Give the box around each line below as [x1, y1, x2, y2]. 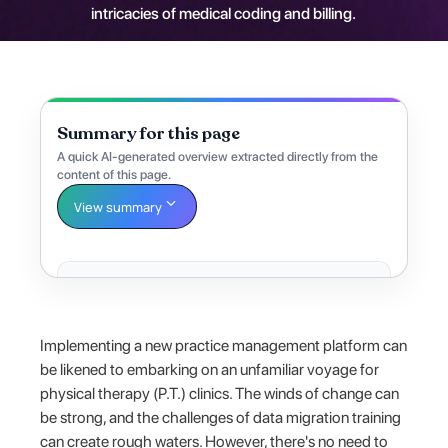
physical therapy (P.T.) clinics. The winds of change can [40, 383, 400, 403]
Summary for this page [57, 122, 241, 146]
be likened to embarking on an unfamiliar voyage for [40, 359, 380, 379]
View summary [74, 197, 163, 216]
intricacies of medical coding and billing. [91, 4, 357, 24]
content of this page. [57, 167, 172, 183]
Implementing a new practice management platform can [40, 335, 408, 355]
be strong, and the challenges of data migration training [40, 407, 402, 427]
